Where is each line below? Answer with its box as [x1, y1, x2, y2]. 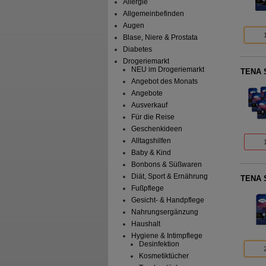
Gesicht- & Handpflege [131, 196, 204, 205]
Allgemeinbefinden [123, 9, 185, 18]
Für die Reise [131, 113, 175, 122]
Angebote [131, 89, 163, 98]
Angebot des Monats [131, 77, 198, 86]
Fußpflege [131, 184, 164, 193]
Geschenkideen [131, 125, 182, 134]
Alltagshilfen [131, 137, 171, 145]
